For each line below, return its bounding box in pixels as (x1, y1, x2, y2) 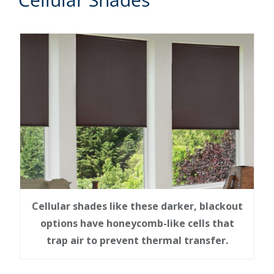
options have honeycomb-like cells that (40, 217, 234, 231)
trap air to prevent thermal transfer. (46, 234, 228, 248)
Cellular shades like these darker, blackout (31, 199, 243, 213)
